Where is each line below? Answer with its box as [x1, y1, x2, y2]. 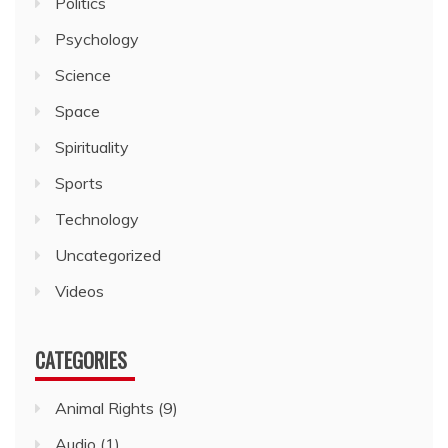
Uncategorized [55, 245, 161, 265]
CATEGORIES [35, 345, 127, 375]
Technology [55, 209, 139, 229]
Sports [55, 173, 103, 193]
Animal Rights [55, 398, 154, 418]
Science [55, 65, 111, 85]
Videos [55, 281, 104, 301]
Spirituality [55, 137, 129, 157]
